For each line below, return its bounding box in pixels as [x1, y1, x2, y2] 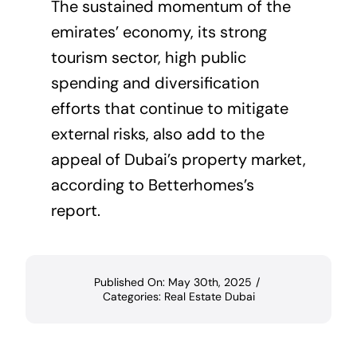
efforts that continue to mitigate [50, 98, 288, 120]
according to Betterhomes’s [50, 175, 254, 196]
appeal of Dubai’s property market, [50, 149, 306, 171]
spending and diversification [50, 73, 259, 94]
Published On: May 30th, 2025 [93, 275, 252, 290]
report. [50, 200, 100, 222]
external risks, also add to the [50, 124, 265, 145]
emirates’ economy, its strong [50, 22, 267, 43]
